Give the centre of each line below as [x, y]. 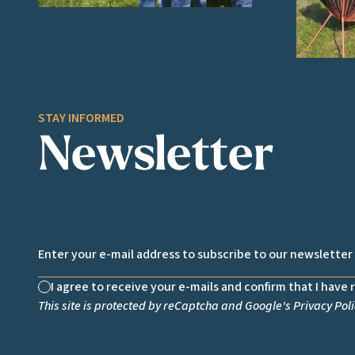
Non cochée [75, 295]
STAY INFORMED [81, 118]
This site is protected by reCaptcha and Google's [166, 305]
